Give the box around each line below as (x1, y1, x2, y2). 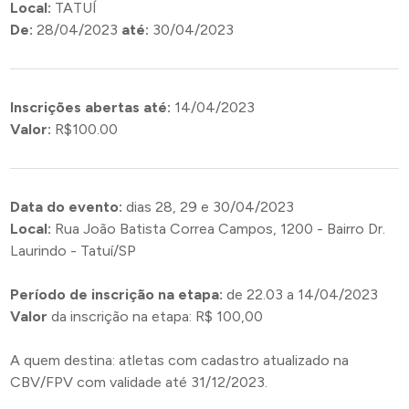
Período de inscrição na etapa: (10, 286, 224, 303)
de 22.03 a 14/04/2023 (223, 286, 379, 303)
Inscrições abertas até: (10, 99, 172, 116)
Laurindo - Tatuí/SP (10, 242, 137, 259)
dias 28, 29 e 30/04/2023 (126, 198, 295, 215)
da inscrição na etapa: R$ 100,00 (47, 308, 264, 325)
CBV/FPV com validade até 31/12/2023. (10, 373, 268, 391)
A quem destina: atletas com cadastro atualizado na (10, 351, 350, 369)
